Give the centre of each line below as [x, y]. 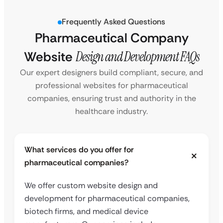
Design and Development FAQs [137, 56]
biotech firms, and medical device [86, 211]
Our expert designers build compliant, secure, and [111, 72]
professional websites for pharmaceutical [111, 85]
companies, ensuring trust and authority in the [111, 98]
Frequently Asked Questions [113, 21]
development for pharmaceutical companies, [107, 198]
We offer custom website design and [91, 185]
